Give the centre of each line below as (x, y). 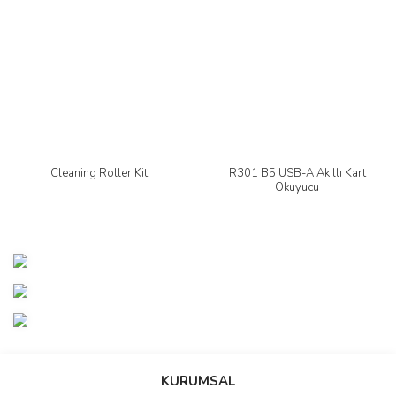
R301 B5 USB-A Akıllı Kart (297, 174)
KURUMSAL (198, 381)
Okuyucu (297, 188)
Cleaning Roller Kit (99, 174)
